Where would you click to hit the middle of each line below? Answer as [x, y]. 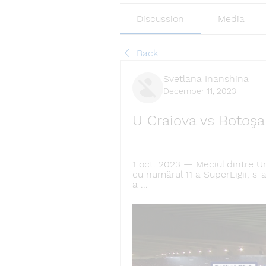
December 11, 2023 [200, 91]
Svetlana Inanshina [206, 79]
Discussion [161, 19]
